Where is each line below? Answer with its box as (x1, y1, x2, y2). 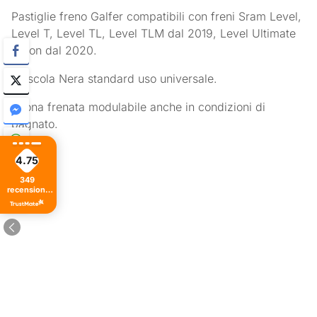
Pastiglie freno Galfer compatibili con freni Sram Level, (11, 9, 302, 24)
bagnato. (11, 117, 59, 132)
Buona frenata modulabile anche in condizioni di (11, 100, 266, 115)
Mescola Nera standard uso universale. (11, 71, 218, 86)
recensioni (6, 185, 47, 195)
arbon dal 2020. (11, 43, 98, 58)
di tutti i (12, 195, 42, 205)
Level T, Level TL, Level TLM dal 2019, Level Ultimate (11, 26, 296, 41)
